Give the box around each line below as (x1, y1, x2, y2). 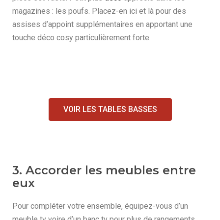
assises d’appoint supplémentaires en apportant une (12, 20, 192, 29)
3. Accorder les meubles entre (12, 163, 196, 177)
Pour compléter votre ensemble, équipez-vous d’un (12, 201, 188, 211)
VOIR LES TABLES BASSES (63, 105, 157, 114)
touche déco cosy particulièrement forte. (12, 33, 151, 42)
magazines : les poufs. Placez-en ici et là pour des (12, 6, 186, 16)
